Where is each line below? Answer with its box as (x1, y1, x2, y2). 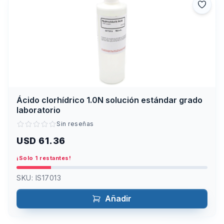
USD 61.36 (16, 135, 65, 146)
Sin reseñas (56, 119, 94, 127)
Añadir (104, 193, 132, 204)
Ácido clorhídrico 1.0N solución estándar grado (16, 94, 202, 105)
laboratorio (16, 104, 60, 115)
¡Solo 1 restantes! (16, 154, 71, 161)
